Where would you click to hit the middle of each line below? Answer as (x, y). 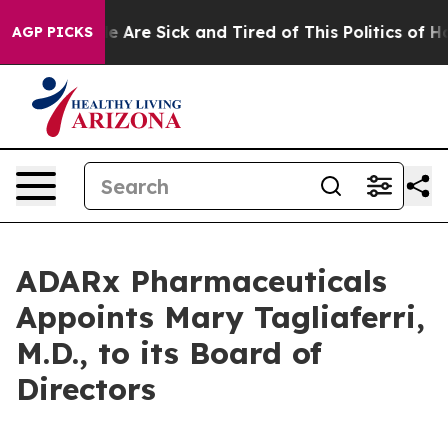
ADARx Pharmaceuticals (201, 281)
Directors (86, 389)
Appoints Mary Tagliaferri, (220, 317)
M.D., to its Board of (169, 353)
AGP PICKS (52, 32)
